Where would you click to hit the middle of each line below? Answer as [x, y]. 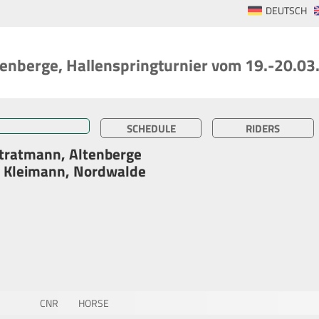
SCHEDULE [151, 129]
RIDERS [263, 129]
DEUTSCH [286, 11]
